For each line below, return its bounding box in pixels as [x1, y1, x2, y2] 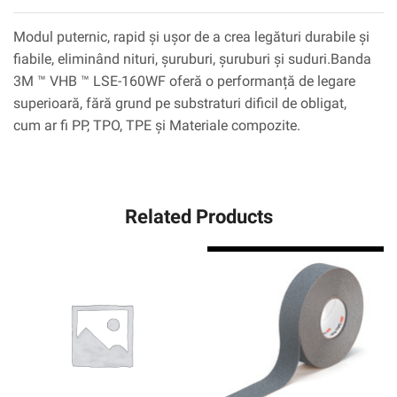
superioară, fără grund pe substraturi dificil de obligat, [13, 95, 346, 113]
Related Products [124, 205, 273, 229]
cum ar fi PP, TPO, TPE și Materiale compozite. [13, 117, 300, 135]
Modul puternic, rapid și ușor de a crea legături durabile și [13, 28, 370, 46]
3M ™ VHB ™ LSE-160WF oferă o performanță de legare [13, 73, 355, 90]
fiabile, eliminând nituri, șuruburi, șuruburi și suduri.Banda [13, 51, 371, 68]
